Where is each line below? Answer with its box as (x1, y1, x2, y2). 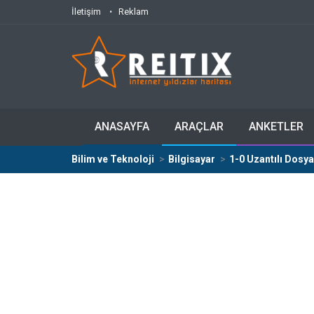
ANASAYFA (95, 120, 149, 133)
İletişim (71, 6, 101, 17)
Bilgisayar (168, 153, 215, 165)
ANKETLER (249, 120, 303, 133)
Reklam (118, 6, 149, 17)
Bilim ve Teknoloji (71, 153, 154, 165)
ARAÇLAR (175, 120, 224, 133)
